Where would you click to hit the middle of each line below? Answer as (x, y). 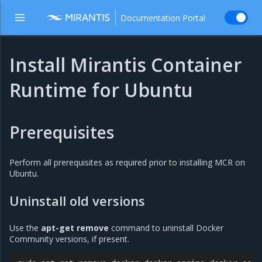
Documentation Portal (163, 18)
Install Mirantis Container (125, 65)
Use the (25, 228)
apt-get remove (75, 228)
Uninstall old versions (77, 201)
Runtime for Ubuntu (101, 90)
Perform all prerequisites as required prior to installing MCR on (127, 163)
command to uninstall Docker (166, 228)
